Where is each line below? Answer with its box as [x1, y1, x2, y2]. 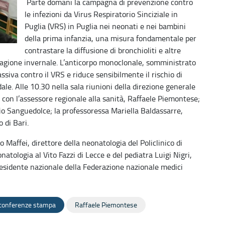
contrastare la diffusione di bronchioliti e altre [25, 45, 181, 56]
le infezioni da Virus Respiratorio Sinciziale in [25, 9, 178, 20]
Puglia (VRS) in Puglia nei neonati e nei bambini [25, 21, 186, 32]
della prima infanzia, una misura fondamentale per [25, 33, 196, 44]
